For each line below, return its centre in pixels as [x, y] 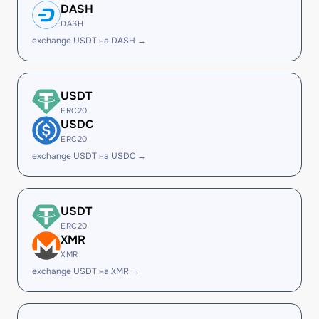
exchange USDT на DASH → [89, 41]
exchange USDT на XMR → [86, 271]
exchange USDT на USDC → [89, 156]
